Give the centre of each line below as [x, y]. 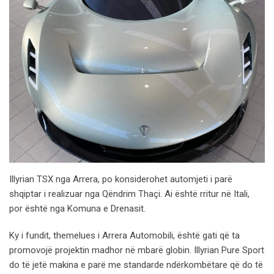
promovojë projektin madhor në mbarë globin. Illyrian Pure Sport [137, 250]
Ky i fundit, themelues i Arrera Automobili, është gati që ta [124, 235]
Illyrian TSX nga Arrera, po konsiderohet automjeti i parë [121, 179]
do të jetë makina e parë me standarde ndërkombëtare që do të [136, 265]
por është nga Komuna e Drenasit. [77, 208]
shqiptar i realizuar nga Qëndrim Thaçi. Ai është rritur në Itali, [129, 194]
